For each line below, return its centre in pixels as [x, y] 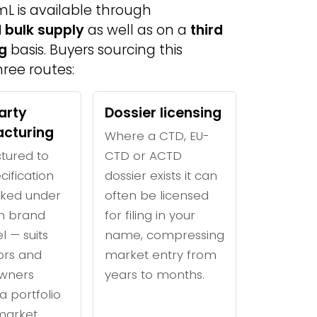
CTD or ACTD [143, 156]
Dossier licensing [163, 113]
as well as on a [137, 30]
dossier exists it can [161, 175]
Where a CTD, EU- [157, 136]
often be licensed [157, 195]
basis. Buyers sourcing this [95, 50]
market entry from [161, 255]
